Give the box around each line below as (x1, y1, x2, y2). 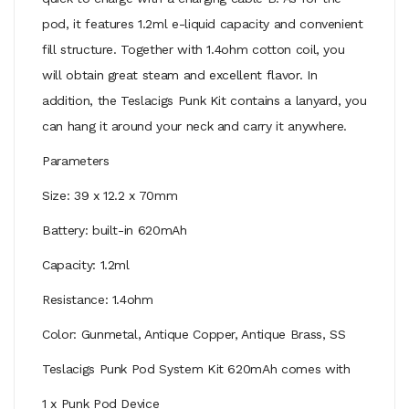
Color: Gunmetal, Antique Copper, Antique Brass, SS (42, 326, 346, 341)
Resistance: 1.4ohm (42, 291, 153, 307)
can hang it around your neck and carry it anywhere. (42, 118, 348, 133)
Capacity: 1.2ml (42, 257, 130, 272)
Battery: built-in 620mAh (42, 222, 187, 237)
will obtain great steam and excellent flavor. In (42, 67, 318, 82)
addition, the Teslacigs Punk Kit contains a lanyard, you (42, 92, 367, 108)
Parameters (42, 152, 110, 168)
